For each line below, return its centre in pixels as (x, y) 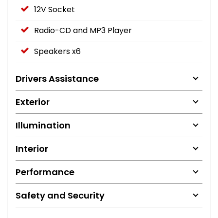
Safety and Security (60, 195)
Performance (45, 172)
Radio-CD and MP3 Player (83, 30)
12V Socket (54, 9)
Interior (32, 148)
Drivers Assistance (57, 78)
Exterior (33, 102)
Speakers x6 (57, 51)
